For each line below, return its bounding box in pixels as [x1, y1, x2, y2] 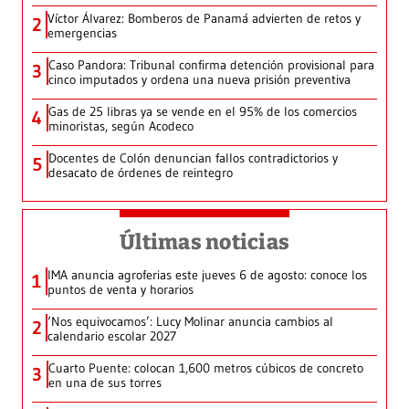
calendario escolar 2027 [47, 328, 176, 345]
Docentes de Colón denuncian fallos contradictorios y [48, 150, 338, 167]
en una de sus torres [48, 374, 162, 392]
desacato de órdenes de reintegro [48, 164, 233, 182]
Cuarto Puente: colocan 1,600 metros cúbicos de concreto [48, 360, 363, 377]
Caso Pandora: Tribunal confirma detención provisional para [48, 57, 374, 74]
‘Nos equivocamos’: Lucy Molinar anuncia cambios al [47, 313, 333, 330]
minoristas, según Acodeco [48, 118, 194, 135]
